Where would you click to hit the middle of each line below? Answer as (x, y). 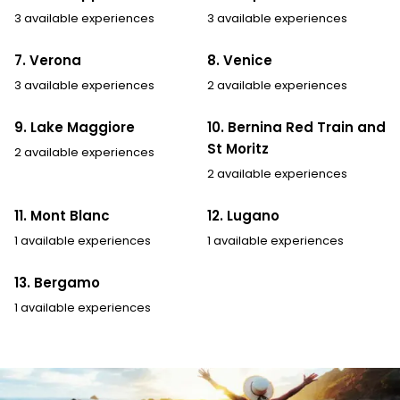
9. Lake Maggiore (75, 127)
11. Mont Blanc (62, 215)
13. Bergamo (57, 282)
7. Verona (48, 60)
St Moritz (238, 148)
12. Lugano (243, 215)
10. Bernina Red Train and (296, 127)
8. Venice (240, 60)
